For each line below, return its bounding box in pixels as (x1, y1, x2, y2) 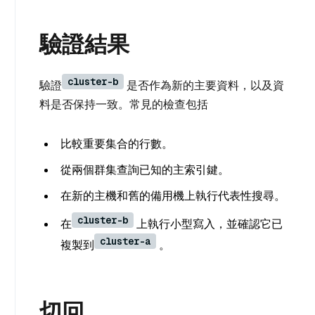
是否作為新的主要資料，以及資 (124, 78, 284, 94)
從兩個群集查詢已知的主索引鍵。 (60, 162, 229, 177)
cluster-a (100, 235, 150, 247)
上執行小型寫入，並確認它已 (134, 217, 283, 231)
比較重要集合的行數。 (60, 136, 173, 151)
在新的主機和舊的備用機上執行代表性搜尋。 (60, 188, 285, 203)
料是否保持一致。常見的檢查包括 (39, 97, 208, 112)
